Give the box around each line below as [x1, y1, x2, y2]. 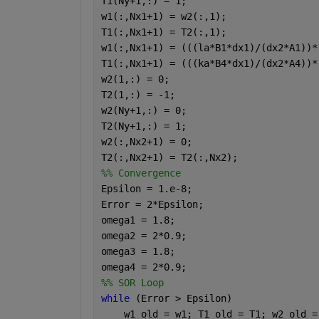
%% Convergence [100, 167, 181, 179]
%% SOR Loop [100, 276, 164, 288]
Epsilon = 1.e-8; [100, 182, 192, 194]
